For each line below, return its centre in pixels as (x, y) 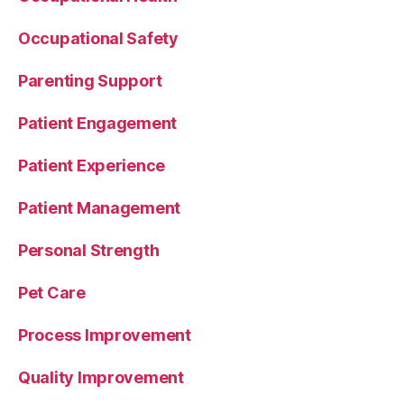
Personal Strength (89, 250)
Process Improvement (105, 335)
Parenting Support (90, 80)
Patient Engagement (98, 123)
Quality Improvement (101, 377)
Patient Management (100, 207)
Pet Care (52, 292)
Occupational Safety (98, 38)
